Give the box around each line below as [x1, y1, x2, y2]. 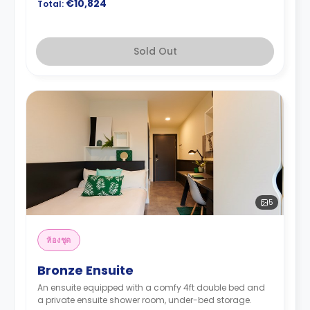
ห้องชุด [46, 235, 71, 246]
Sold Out [133, 44, 177, 58]
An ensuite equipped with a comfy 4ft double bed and [37, 282, 265, 293]
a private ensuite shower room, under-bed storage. [37, 294, 252, 306]
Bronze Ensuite [37, 262, 134, 279]
